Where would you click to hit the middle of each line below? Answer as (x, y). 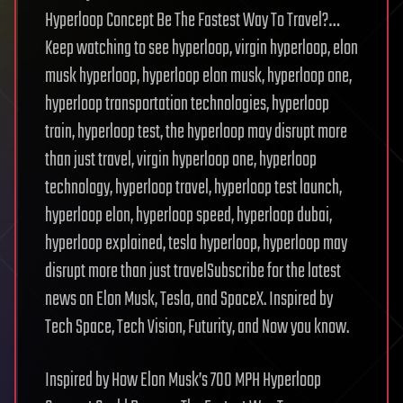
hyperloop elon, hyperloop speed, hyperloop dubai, (188, 216)
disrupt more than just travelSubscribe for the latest (193, 272)
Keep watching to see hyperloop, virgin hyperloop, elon (201, 49)
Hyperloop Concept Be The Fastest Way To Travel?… (192, 21)
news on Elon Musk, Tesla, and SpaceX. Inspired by (189, 300)
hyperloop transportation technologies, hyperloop (187, 105)
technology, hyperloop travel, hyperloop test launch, (193, 188)
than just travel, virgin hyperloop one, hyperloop (181, 161)
